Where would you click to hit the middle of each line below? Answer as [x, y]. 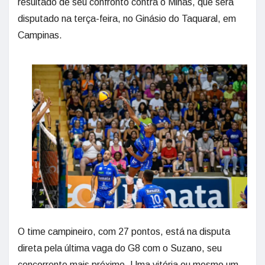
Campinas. [40, 35]
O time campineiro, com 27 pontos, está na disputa [124, 231]
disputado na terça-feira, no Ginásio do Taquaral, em [127, 19]
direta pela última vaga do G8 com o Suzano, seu [120, 248]
